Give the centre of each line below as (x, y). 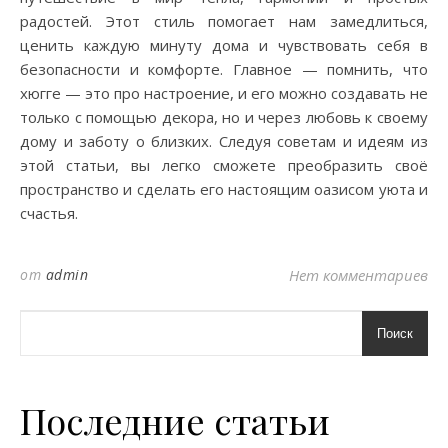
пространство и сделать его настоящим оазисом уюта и (224, 189)
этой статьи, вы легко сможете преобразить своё (224, 165)
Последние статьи (175, 420)
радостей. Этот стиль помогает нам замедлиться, (224, 21)
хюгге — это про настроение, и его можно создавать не (224, 93)
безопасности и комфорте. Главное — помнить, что (224, 69)
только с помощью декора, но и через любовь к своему (224, 117)
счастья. (49, 213)
